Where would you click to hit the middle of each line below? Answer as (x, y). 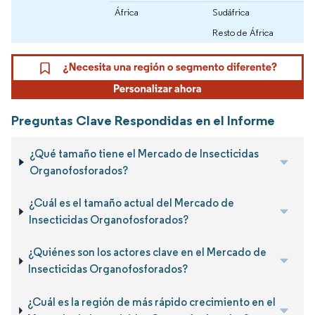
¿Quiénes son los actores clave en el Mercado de (148, 252)
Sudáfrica (231, 12)
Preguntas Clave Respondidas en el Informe (143, 121)
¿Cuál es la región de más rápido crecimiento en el (152, 302)
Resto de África (243, 33)
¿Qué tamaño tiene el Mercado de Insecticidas (144, 153)
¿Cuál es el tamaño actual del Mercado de (131, 203)
